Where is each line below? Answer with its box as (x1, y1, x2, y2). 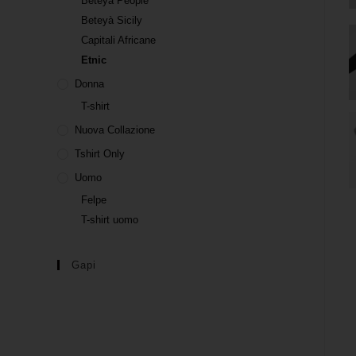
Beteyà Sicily (81, 14, 142, 27)
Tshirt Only (75, 148, 125, 161)
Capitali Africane (81, 34, 156, 47)
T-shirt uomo (81, 214, 138, 226)
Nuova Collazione (75, 124, 155, 137)
